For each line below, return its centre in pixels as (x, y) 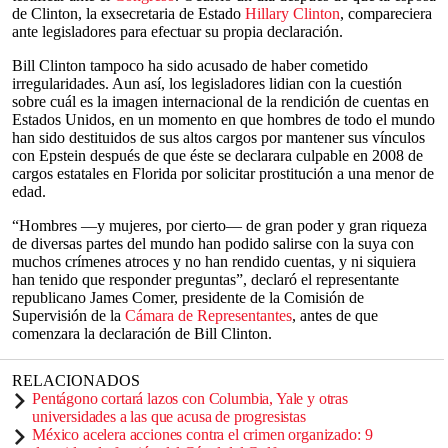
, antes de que (335, 315)
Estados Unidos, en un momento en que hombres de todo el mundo (223, 119)
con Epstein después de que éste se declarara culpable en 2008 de (217, 155)
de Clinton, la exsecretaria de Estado (128, 13)
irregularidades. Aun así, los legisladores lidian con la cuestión (207, 83)
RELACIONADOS (76, 380)
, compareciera (386, 13)
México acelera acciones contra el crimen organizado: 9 (202, 434)
